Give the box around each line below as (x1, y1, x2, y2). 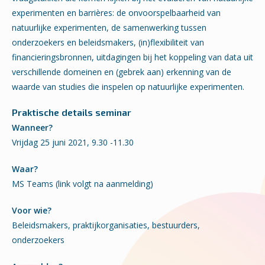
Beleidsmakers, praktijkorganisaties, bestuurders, (12, 219, 200, 231)
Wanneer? (12, 122, 53, 133)
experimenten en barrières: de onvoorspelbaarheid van (12, 7, 221, 18)
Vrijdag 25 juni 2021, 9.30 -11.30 (12, 137, 134, 148)
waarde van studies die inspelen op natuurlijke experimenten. (12, 81, 244, 92)
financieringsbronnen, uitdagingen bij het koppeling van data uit (12, 51, 253, 63)
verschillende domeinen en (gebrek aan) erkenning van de (12, 66, 231, 77)
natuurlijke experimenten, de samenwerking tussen (12, 22, 206, 33)
